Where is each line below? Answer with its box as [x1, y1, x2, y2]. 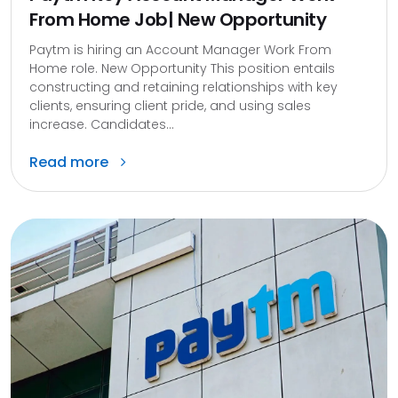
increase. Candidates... [29, 115, 174, 133]
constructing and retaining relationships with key [29, 77, 338, 96]
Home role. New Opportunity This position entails [29, 59, 335, 77]
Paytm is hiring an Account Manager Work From [29, 40, 331, 59]
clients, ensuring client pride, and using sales [29, 96, 311, 115]
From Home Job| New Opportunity [29, 6, 326, 32]
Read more [29, 151, 112, 172]
